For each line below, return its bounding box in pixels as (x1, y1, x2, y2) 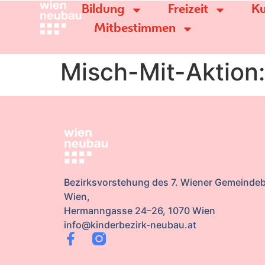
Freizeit (167, 4, 208, 16)
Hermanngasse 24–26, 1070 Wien (63, 205, 215, 217)
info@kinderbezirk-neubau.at (63, 219, 196, 231)
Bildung (81, 4, 125, 16)
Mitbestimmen (94, 22, 176, 35)
